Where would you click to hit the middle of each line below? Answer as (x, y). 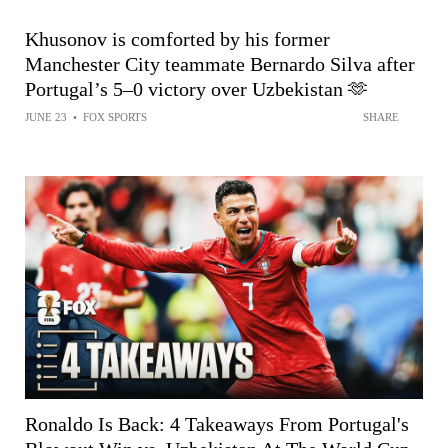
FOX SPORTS (115, 116)
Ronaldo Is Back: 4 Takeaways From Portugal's (217, 424)
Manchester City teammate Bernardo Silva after (220, 63)
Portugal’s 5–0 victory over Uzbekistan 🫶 (196, 88)
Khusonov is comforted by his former (177, 38)
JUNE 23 (46, 116)
